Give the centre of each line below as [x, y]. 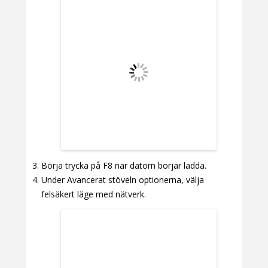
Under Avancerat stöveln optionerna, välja [123, 179]
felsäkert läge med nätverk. [94, 194]
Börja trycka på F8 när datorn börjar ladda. [124, 165]
